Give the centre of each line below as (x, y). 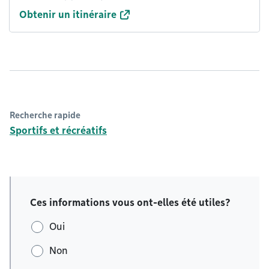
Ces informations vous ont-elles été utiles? (130, 203)
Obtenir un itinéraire (68, 15)
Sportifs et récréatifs (58, 131)
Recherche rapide (45, 115)
